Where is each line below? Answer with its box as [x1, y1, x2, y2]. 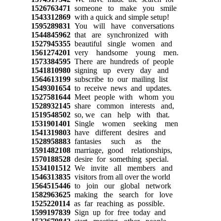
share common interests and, [70, 101, 174, 110]
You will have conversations [70, 21, 174, 30]
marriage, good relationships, [70, 146, 172, 154]
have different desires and [70, 128, 166, 137]
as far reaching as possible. [70, 199, 165, 208]
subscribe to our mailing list [70, 74, 168, 83]
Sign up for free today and [70, 208, 166, 217]
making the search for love [70, 190, 173, 199]
